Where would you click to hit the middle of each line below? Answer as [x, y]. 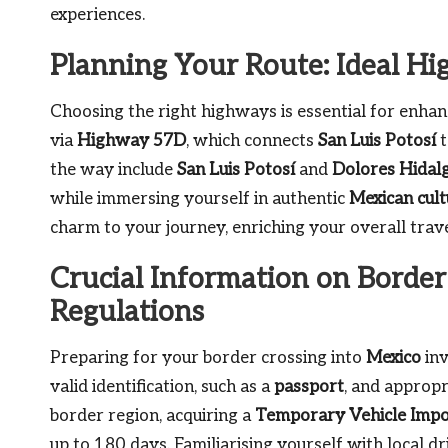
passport [309, 386]
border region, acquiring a [152, 415]
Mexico [393, 357]
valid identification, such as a [162, 386]
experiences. [97, 14]
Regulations [127, 312]
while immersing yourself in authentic [199, 198]
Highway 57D [131, 140]
